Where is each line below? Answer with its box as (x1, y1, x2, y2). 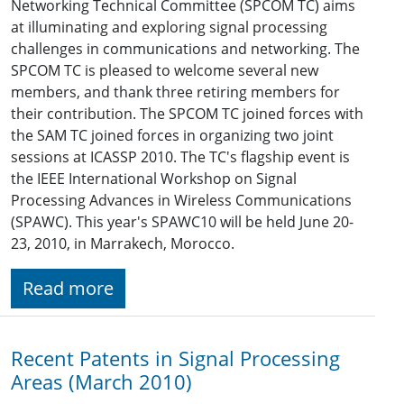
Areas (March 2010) (11, 369, 192, 396)
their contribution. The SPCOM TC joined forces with (11, 104, 363, 124)
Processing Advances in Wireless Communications (11, 190, 352, 211)
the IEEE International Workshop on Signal (11, 169, 297, 189)
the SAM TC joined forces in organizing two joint (11, 125, 334, 146)
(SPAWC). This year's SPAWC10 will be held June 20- (11, 212, 353, 233)
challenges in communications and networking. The (11, 39, 360, 60)
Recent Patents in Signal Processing (11, 345, 340, 372)
